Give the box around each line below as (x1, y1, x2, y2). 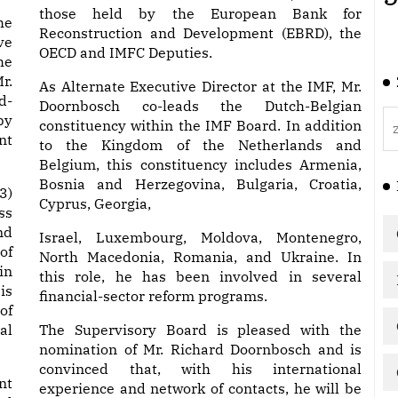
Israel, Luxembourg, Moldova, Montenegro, (39, 228, 362, 246)
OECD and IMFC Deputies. (39, 44, 212, 61)
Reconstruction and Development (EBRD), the (39, 24, 362, 42)
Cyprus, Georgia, (39, 195, 151, 212)
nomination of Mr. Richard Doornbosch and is (39, 340, 362, 358)
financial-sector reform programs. (39, 287, 267, 305)
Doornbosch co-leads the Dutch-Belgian (39, 97, 362, 115)
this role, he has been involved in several (39, 267, 362, 285)
